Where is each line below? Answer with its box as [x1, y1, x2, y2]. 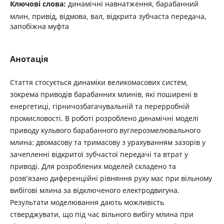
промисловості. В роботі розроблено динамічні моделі [9, 113, 198, 123]
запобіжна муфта [9, 21, 69, 31]
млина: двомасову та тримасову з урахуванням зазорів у [9, 137, 205, 147]
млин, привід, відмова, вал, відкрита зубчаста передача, [9, 11, 206, 21]
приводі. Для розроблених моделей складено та [9, 161, 176, 171]
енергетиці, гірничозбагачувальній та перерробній [9, 101, 189, 111]
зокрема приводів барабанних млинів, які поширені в [9, 89, 197, 99]
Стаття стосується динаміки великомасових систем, [9, 77, 188, 87]
